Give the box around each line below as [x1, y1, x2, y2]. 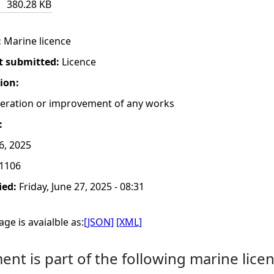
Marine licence [4, 34, 71, 48]
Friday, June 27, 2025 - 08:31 [19, 180, 144, 193]
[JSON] [84, 215, 114, 229]
